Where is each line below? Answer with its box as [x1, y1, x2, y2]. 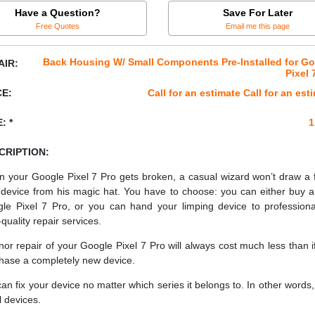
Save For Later [223, 6, 292, 18]
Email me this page [226, 21, 290, 30]
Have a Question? [14, 6, 101, 18]
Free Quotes [35, 21, 79, 30]
